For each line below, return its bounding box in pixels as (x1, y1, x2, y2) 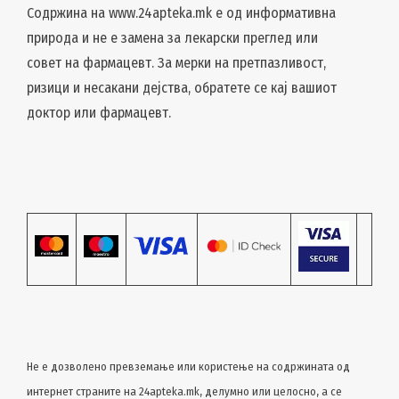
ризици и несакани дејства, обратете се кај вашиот (27, 79, 337, 97)
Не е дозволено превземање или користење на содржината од (27, 360, 350, 374)
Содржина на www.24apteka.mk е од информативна (27, 4, 336, 22)
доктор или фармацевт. (27, 104, 171, 122)
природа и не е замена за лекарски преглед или (27, 29, 318, 47)
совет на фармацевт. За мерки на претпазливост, (27, 54, 326, 72)
